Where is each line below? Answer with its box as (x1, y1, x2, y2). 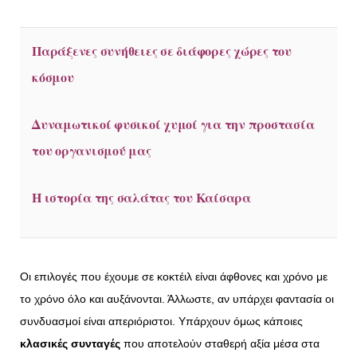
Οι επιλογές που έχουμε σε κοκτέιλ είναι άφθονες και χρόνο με (20, 270, 328, 284)
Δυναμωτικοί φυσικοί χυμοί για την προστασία (32, 114, 315, 133)
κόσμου (32, 67, 74, 86)
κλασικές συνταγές (20, 337, 120, 351)
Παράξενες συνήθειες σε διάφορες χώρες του (32, 41, 292, 60)
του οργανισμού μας (32, 140, 151, 159)
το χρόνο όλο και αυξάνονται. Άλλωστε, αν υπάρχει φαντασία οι (20, 292, 334, 306)
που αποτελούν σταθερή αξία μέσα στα (120, 337, 320, 351)
